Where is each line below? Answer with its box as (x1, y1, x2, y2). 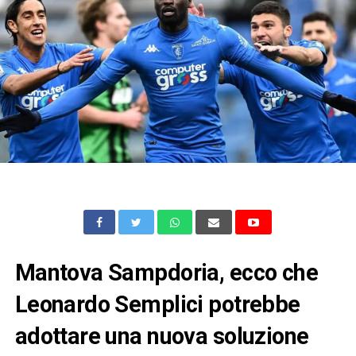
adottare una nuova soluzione (14, 322, 309, 350)
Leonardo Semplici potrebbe (14, 290, 300, 318)
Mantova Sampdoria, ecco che (14, 258, 319, 286)
